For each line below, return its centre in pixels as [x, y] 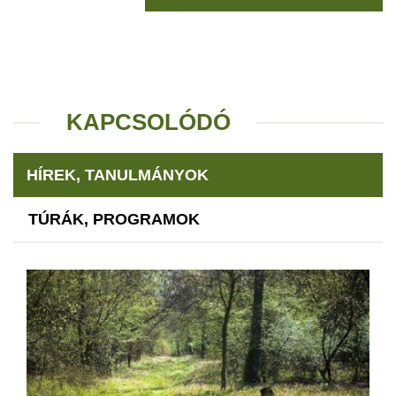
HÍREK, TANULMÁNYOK [118, 175]
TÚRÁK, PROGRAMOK [114, 220]
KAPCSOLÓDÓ [148, 122]
